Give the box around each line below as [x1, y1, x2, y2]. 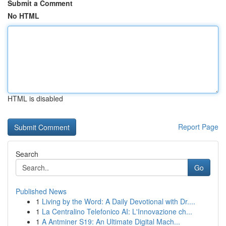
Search [16, 149, 38, 159]
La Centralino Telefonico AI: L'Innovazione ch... [42, 206, 192, 216]
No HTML [8, 11, 39, 21]
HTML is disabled [8, 93, 63, 103]
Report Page [178, 122, 218, 132]
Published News [16, 186, 67, 196]
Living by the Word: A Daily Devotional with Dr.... [42, 196, 195, 206]
